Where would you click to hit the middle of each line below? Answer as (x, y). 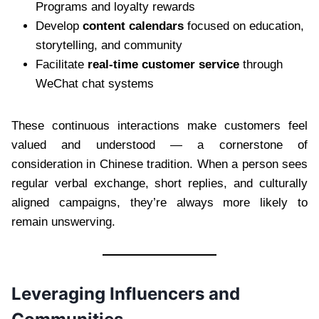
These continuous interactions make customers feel (159, 125)
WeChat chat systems (95, 83)
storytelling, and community (109, 45)
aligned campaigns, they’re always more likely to (159, 202)
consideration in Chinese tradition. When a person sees (159, 164)
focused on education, (244, 26)
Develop (59, 26)
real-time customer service (163, 64)
